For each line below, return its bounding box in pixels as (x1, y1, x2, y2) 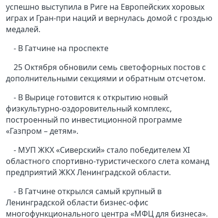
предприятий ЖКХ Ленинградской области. (6, 167, 171, 178)
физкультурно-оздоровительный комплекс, (6, 103, 172, 114)
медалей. (6, 24, 40, 35)
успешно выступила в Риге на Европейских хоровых (6, 1, 204, 13)
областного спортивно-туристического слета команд (6, 156, 209, 167)
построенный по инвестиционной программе (6, 114, 182, 126)
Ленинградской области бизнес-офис (6, 197, 148, 208)
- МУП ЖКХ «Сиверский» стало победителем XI (14, 145, 190, 156)
